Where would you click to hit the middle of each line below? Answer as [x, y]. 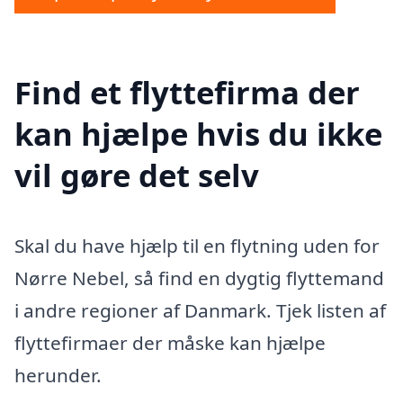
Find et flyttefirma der [187, 92]
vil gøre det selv [137, 175]
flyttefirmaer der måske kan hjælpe [170, 342]
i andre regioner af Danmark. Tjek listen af [200, 310]
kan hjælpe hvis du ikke [198, 133]
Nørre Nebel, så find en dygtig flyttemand [199, 278]
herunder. [58, 375]
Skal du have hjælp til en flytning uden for [197, 245]
